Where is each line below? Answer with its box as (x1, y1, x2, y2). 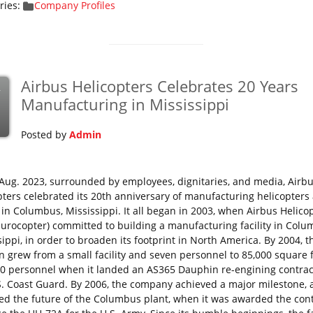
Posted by (20, 128, 69, 141)
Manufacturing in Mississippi (20, 94, 229, 115)
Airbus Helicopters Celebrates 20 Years (20, 75, 298, 96)
